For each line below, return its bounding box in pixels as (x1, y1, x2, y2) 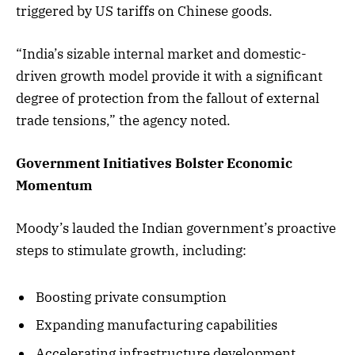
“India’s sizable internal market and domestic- (16, 44, 307, 63)
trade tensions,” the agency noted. (16, 111, 231, 129)
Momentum (16, 176, 93, 194)
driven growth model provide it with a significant (16, 67, 323, 85)
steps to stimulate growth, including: (16, 242, 246, 260)
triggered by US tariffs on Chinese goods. (16, 2, 273, 20)
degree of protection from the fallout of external (16, 89, 319, 107)
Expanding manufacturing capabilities (36, 316, 277, 334)
